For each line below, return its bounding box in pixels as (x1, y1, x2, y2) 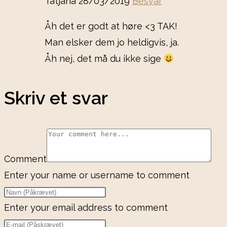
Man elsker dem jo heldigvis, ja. (45, 37, 179, 48)
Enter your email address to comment (4, 202, 168, 213)
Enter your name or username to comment (4, 170, 190, 181)
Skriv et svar (4, 87, 108, 109)
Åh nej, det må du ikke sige (45, 53, 164, 64)
